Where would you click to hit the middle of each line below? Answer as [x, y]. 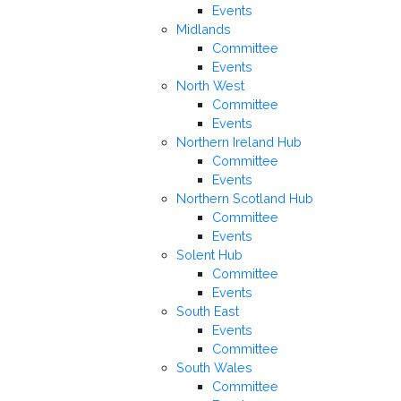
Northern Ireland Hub [239, 142]
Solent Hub [209, 255]
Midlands [204, 30]
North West [210, 86]
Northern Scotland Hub [245, 199]
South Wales [214, 368]
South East [208, 311]
